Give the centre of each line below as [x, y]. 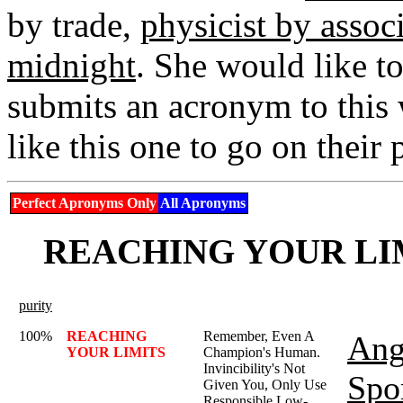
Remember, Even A [259, 336]
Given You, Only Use [265, 385]
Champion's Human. [262, 352]
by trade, [74, 25]
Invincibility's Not [254, 368]
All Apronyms [203, 203]
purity [36, 305]
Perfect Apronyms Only [85, 203]
